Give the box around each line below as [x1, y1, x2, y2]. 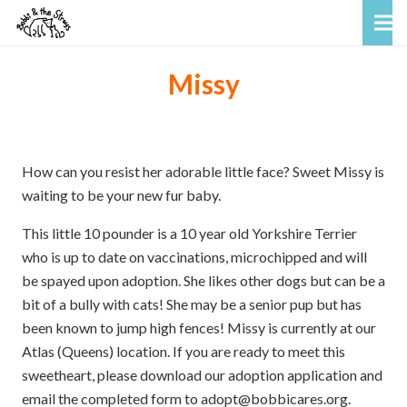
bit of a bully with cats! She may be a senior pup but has [22, 295, 362, 313]
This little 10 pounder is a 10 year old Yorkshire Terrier [22, 224, 357, 242]
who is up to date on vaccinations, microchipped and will [22, 248, 367, 265]
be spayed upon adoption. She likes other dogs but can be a [22, 272, 385, 289]
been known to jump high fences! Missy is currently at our [22, 319, 376, 336]
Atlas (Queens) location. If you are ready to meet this [22, 342, 345, 360]
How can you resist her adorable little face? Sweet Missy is [22, 163, 384, 180]
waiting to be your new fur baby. [22, 186, 221, 203]
